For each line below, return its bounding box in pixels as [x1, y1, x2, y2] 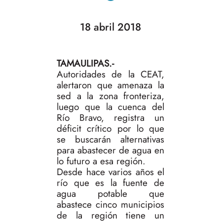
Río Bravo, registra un [57, 111, 164, 125]
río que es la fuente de [57, 176, 164, 190]
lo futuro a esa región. [57, 154, 146, 168]
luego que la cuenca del [57, 100, 164, 114]
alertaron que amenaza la [57, 78, 164, 92]
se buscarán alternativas [57, 133, 164, 147]
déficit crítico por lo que [57, 122, 164, 136]
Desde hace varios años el [57, 165, 164, 179]
